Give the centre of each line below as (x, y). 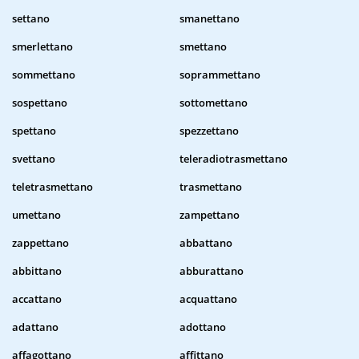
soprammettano (220, 75)
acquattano (208, 299)
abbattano (206, 243)
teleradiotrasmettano (234, 159)
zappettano (40, 243)
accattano (37, 299)
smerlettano (42, 47)
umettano (36, 215)
